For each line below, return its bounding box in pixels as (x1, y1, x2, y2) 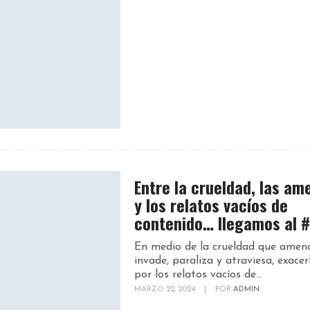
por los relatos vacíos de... (134, 269, 262, 280)
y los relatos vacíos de (134, 192, 288, 217)
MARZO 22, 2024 (134, 286, 197, 293)
